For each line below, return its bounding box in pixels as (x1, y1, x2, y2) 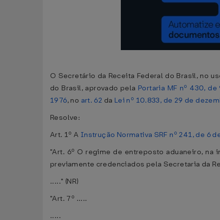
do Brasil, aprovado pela (50, 83, 138, 93)
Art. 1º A (50, 130, 81, 139)
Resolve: (50, 113, 81, 122)
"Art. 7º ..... (50, 194, 87, 203)
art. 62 (81, 96, 103, 105)
